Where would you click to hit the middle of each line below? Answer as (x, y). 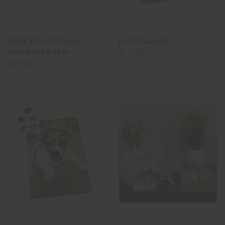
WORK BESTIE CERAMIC (45, 42)
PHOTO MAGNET (144, 42)
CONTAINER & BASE (39, 53)
